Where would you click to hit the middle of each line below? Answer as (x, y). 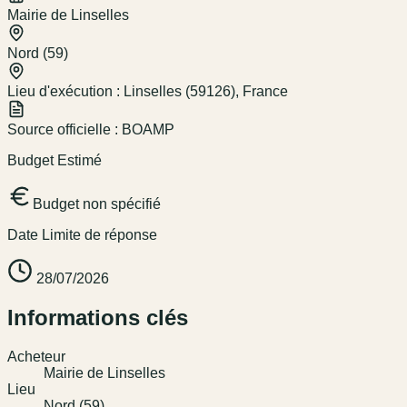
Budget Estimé (55, 161)
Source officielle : (65, 130)
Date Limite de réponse (82, 235)
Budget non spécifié (97, 204)
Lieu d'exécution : (65, 92)
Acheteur (36, 357)
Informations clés (98, 318)
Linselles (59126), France (206, 92)
